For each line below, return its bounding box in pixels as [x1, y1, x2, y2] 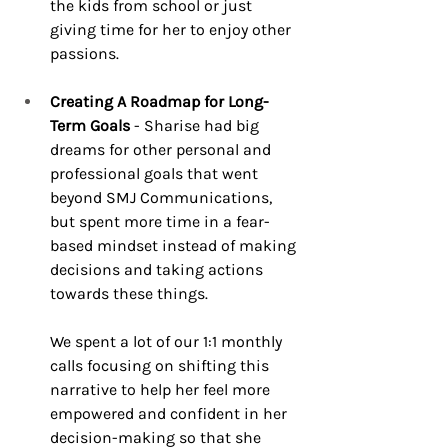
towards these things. [50, 284, 208, 304]
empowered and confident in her [50, 404, 291, 424]
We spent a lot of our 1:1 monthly [50, 332, 286, 352]
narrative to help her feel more [50, 380, 274, 400]
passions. [50, 44, 119, 64]
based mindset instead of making [50, 236, 300, 256]
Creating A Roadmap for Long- [50, 92, 269, 112]
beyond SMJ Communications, [50, 188, 276, 208]
